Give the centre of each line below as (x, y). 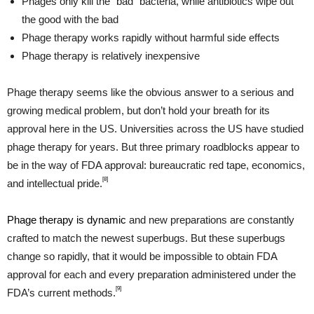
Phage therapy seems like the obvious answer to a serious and (150, 93)
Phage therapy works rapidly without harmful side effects (151, 38)
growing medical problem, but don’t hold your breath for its (138, 111)
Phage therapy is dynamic (67, 220)
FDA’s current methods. (61, 293)
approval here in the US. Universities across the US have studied (155, 129)
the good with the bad (70, 20)
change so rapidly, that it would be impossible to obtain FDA (142, 257)
